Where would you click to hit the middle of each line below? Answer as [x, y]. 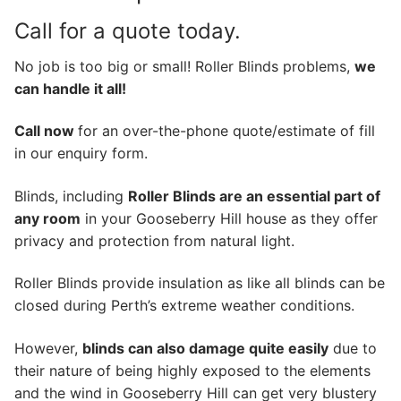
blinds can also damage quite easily [205, 349]
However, [48, 349]
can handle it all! [70, 88]
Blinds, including [71, 196]
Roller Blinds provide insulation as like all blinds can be [200, 283]
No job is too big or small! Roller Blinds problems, [184, 66]
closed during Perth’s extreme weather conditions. [184, 306]
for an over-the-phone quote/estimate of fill [226, 131]
